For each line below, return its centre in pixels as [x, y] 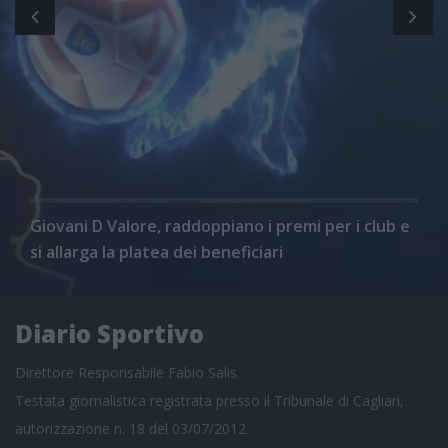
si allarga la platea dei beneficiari [156, 251]
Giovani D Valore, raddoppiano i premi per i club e [220, 225]
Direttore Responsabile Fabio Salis [126, 372]
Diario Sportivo [109, 333]
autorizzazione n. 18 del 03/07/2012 [130, 428]
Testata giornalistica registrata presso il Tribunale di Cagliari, [209, 400]
